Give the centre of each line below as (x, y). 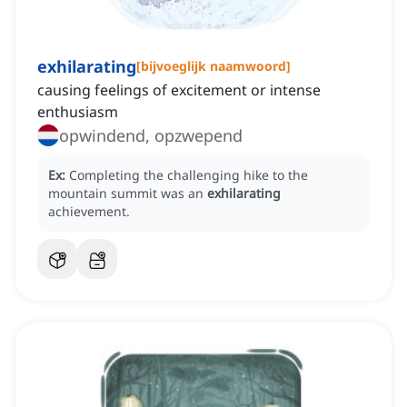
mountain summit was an (128, 194)
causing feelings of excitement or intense (179, 90)
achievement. (89, 212)
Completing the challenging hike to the (189, 175)
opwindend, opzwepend (151, 136)
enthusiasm (78, 112)
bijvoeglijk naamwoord (213, 66)
